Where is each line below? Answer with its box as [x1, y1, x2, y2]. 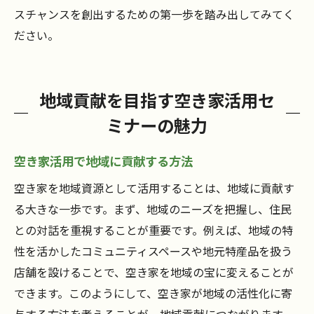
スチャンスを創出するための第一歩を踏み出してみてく [14, 6, 294, 23]
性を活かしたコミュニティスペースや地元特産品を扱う [14, 243, 292, 260]
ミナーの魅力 [107, 113, 207, 138]
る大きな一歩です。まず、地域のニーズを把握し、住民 [14, 200, 292, 218]
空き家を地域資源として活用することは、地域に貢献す [14, 179, 294, 197]
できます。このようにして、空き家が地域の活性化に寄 [14, 285, 292, 302]
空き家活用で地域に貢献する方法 [14, 152, 193, 170]
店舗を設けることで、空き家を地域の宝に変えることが [14, 264, 294, 281]
